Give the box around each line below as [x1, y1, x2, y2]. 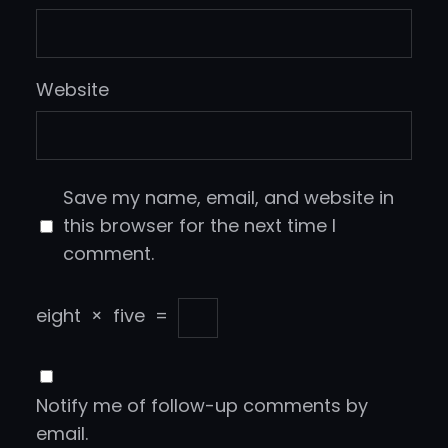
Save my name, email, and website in [63, 185, 394, 211]
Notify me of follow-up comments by [36, 393, 368, 419]
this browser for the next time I [63, 213, 336, 239]
